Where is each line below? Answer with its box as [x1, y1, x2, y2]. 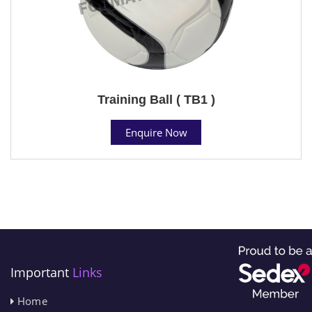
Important [10, 263, 72, 281]
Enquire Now [125, 125, 187, 139]
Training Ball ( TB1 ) [97, 92, 215, 107]
